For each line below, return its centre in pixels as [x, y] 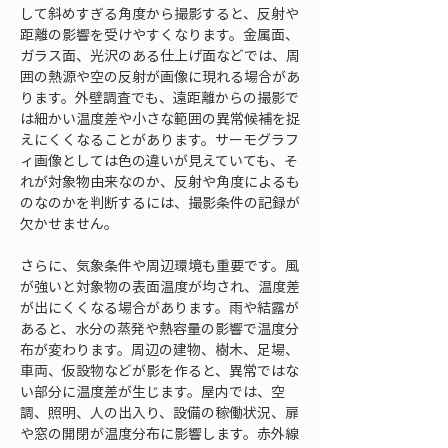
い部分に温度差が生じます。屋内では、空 [152, 391]
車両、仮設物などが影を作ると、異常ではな [159, 370]
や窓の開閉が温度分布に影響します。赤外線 [159, 433]
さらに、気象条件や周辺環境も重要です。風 [159, 265]
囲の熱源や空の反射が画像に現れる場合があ [160, 76]
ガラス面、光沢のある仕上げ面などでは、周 [160, 55]
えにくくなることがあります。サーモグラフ [159, 139]
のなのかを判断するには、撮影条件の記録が [160, 202]
